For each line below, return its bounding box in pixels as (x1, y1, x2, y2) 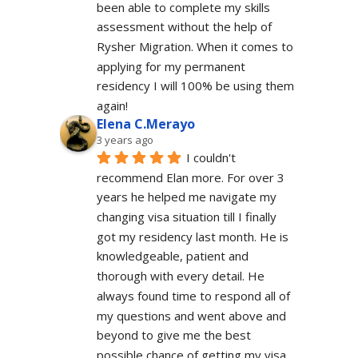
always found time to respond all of (96, 287, 290, 304)
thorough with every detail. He (96, 268, 265, 284)
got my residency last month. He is (96, 228, 288, 245)
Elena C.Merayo (96, 115, 195, 133)
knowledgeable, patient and (96, 248, 249, 265)
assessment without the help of (96, 18, 272, 35)
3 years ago (96, 133, 153, 148)
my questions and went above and (96, 307, 286, 324)
